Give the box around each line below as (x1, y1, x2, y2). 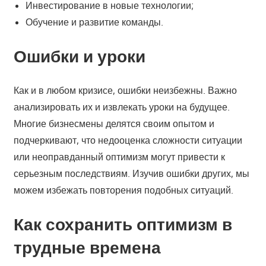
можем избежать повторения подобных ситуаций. (13, 184, 233, 197)
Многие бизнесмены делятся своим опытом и (13, 118, 214, 130)
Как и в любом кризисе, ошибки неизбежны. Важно (13, 84, 237, 97)
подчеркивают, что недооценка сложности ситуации (13, 134, 242, 147)
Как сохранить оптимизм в (13, 213, 232, 235)
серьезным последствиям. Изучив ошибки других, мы (13, 167, 249, 180)
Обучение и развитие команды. (25, 16, 163, 28)
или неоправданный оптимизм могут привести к (13, 151, 225, 163)
